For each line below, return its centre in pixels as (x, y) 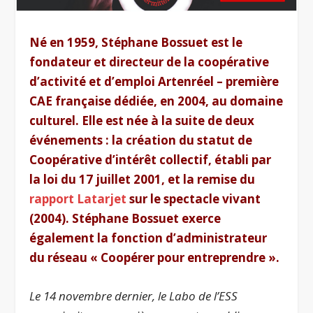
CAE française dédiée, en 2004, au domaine (156, 101)
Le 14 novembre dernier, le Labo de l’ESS (134, 296)
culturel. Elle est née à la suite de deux (142, 120)
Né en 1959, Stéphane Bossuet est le (136, 42)
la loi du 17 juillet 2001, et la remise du (143, 179)
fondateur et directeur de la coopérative (150, 61)
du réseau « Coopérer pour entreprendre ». (155, 257)
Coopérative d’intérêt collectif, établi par (151, 159)
